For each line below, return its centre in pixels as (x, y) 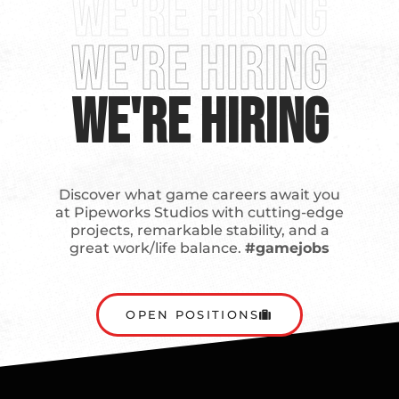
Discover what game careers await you (199, 194)
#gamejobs (287, 248)
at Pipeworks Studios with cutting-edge (199, 212)
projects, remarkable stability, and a (199, 230)
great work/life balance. (157, 248)
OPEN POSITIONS (193, 314)
